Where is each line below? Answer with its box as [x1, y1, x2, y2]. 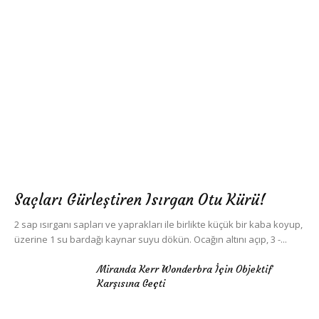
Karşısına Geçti [97, 276, 165, 290]
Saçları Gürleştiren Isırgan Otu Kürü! [14, 189, 266, 209]
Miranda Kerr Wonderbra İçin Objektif [97, 262, 272, 276]
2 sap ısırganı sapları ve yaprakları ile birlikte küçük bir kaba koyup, [14, 217, 303, 231]
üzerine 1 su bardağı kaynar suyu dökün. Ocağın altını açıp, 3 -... [14, 232, 287, 246]
